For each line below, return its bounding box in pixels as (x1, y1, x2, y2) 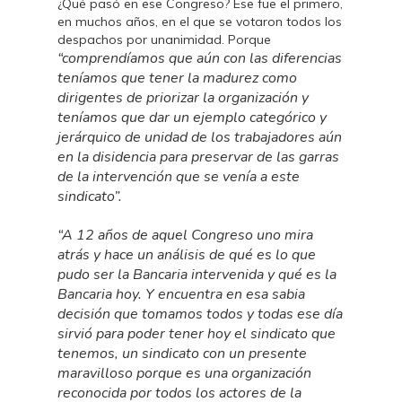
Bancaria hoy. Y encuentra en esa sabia (57, 284, 306, 304)
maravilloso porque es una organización (57, 363, 312, 383)
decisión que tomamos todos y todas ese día (57, 304, 344, 324)
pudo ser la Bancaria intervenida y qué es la (57, 265, 337, 284)
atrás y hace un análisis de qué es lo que (57, 245, 317, 265)
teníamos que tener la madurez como (57, 68, 298, 88)
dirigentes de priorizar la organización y (57, 88, 310, 108)
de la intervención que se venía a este (57, 167, 301, 187)
